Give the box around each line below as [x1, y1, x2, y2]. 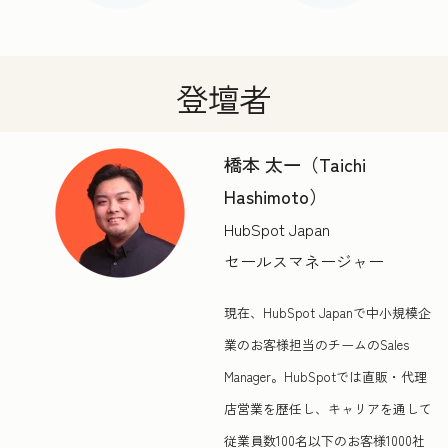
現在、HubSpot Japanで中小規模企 [224, 303, 431, 323]
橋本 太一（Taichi [224, 151, 366, 178]
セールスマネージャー [224, 249, 384, 274]
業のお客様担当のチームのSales [224, 335, 409, 355]
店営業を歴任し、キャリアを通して [224, 399, 432, 419]
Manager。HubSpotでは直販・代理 [224, 367, 427, 387]
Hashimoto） [224, 183, 327, 210]
